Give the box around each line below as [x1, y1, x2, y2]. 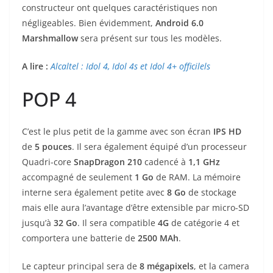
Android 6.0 [155, 16, 204, 29]
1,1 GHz [188, 155, 220, 168]
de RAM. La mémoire [154, 171, 241, 183]
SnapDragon [74, 155, 125, 168]
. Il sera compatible [77, 216, 158, 229]
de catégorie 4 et [169, 216, 239, 229]
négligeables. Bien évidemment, [22, 16, 155, 29]
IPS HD [213, 125, 241, 137]
